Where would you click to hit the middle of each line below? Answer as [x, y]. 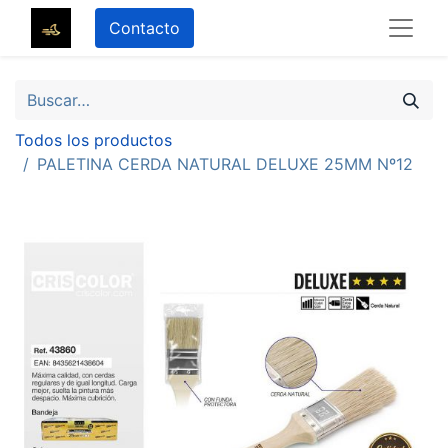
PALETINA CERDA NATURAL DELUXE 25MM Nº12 [225, 164]
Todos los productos [93, 140]
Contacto [144, 28]
